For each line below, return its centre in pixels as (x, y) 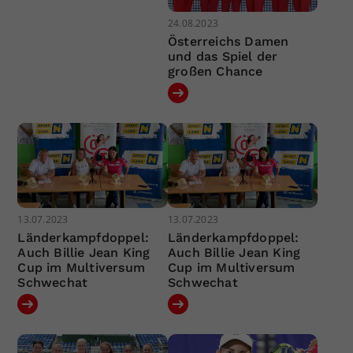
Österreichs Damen (228, 42)
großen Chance (215, 72)
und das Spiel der (223, 57)
